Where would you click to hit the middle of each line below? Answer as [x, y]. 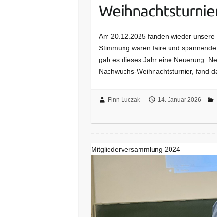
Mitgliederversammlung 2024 [136, 149]
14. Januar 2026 [179, 100]
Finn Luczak [124, 100]
